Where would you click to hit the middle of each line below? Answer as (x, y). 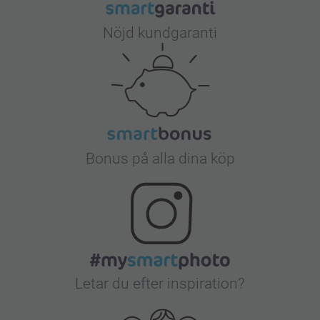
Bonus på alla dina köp (160, 158)
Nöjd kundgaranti (160, 32)
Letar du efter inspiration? (160, 283)
